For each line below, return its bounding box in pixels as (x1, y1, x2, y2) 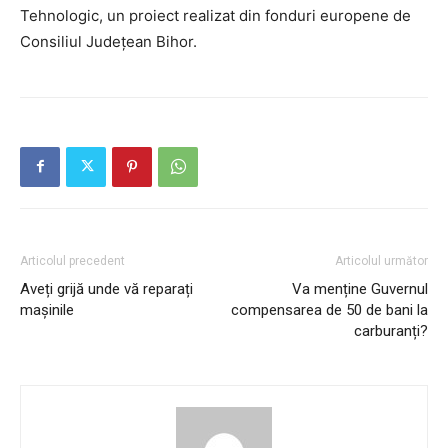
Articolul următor (335, 253, 428, 268)
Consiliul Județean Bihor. (20, 31, 197, 51)
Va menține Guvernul (292, 279, 428, 298)
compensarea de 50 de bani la (231, 300, 428, 319)
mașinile (20, 300, 74, 319)
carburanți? (354, 321, 428, 340)
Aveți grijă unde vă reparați (20, 279, 193, 298)
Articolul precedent (20, 253, 125, 268)
